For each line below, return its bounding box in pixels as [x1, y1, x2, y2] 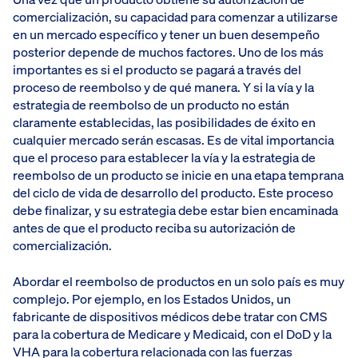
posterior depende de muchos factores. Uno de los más [13, 43, 324, 62]
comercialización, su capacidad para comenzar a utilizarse [13, 8, 338, 26]
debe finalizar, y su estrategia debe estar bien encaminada [13, 201, 338, 220]
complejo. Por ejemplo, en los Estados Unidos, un [13, 289, 291, 308]
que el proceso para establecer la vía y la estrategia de [13, 149, 316, 167]
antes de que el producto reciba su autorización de [13, 219, 296, 237]
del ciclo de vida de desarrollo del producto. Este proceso [13, 184, 333, 202]
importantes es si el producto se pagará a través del [13, 61, 301, 79]
